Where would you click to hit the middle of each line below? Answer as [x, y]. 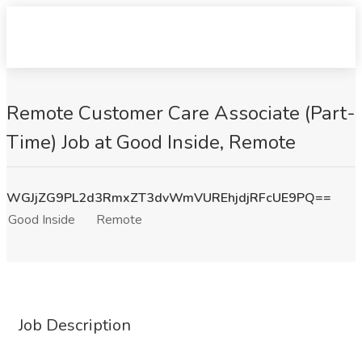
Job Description [75, 325]
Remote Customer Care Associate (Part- [181, 113]
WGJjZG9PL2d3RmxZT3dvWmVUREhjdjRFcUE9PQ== [169, 198]
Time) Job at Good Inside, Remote [151, 142]
